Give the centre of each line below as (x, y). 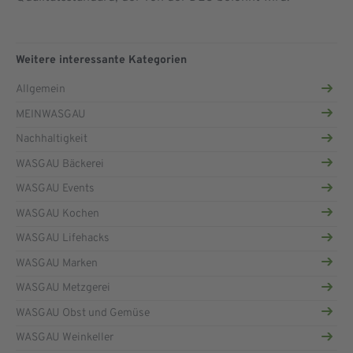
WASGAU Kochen (58, 214)
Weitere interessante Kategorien (101, 60)
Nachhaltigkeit (52, 139)
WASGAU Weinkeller (65, 338)
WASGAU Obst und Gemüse (83, 313)
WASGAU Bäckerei (60, 164)
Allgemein (41, 90)
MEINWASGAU (51, 114)
